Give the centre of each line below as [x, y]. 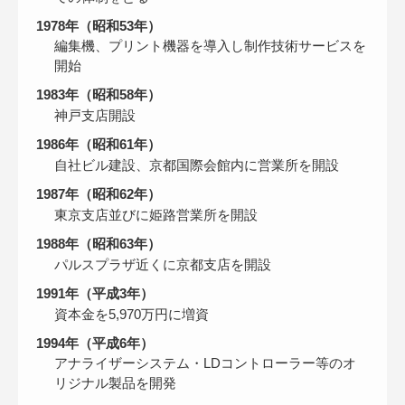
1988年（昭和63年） [99, 244]
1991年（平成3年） [95, 293]
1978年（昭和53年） [99, 26]
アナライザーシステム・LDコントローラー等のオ [205, 363]
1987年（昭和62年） [99, 194]
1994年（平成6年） [95, 343]
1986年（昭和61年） [99, 144]
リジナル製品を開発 [115, 383]
